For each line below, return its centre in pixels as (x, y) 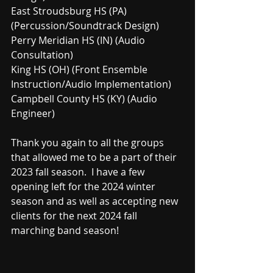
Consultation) (42, 55)
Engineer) (33, 113)
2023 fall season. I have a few (79, 172)
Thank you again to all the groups (89, 142)
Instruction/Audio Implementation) (91, 84)
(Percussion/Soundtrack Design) (85, 25)
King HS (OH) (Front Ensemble (80, 69)
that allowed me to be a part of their (95, 157)
